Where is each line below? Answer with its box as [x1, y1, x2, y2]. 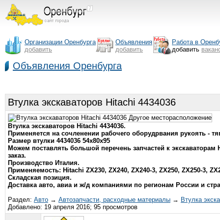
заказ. [8, 152, 26, 159]
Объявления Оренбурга [13, 60, 122, 71]
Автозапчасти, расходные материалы [58, 196, 170, 203]
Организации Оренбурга [25, 38, 96, 46]
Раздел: [8, 196, 34, 203]
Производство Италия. [8, 159, 80, 166]
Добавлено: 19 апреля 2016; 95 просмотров [8, 203, 137, 211]
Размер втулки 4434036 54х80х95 [8, 137, 110, 144]
